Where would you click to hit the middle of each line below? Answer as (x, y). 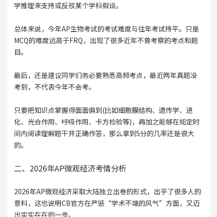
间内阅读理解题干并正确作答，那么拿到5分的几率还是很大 (104, 133)
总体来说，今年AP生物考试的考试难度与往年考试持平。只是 (106, 29)
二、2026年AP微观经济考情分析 (70, 168)
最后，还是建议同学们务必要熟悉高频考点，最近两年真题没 (105, 75)
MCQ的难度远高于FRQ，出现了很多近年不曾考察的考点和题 (106, 40)
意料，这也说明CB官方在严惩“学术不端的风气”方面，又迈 (107, 203)
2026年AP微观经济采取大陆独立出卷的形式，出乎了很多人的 (107, 192)
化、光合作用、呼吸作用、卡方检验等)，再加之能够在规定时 (107, 122)
